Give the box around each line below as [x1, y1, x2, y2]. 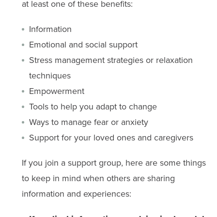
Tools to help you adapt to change [29, 100, 157, 112]
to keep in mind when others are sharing [21, 171, 175, 184]
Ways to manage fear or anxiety [29, 115, 148, 128]
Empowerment [29, 84, 84, 97]
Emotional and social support [29, 38, 138, 50]
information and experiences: [21, 187, 131, 200]
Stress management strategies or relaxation [29, 53, 193, 66]
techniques [29, 69, 71, 81]
